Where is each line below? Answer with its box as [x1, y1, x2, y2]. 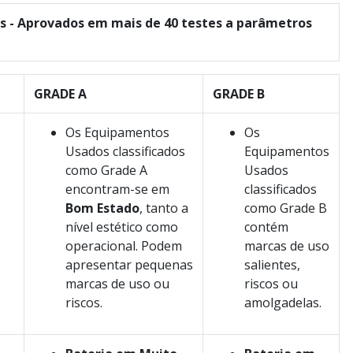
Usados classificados [65, 143, 185, 161]
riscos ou [244, 275, 298, 293]
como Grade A [65, 162, 147, 180]
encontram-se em [65, 180, 169, 199]
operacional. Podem [65, 237, 182, 255]
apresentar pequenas [65, 256, 193, 274]
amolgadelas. [244, 294, 321, 312]
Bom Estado [65, 199, 139, 217]
